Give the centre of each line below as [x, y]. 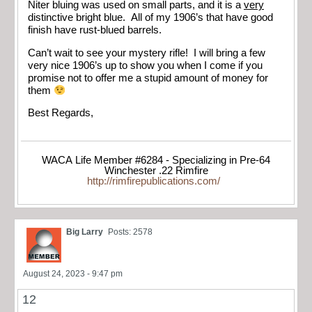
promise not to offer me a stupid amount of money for [148, 78]
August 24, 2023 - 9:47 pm [73, 273]
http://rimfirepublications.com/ [153, 181]
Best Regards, [61, 113]
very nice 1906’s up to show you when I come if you [145, 65]
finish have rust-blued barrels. [95, 30]
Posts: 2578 [130, 232]
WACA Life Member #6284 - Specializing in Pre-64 [156, 160]
